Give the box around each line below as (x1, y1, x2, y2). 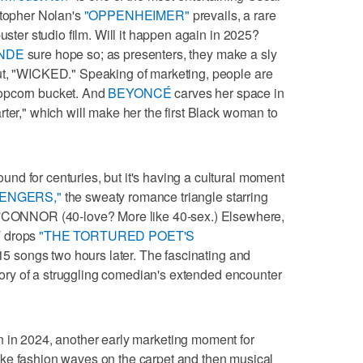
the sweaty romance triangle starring (61, 186, 268, 206)
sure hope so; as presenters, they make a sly (23, 44, 277, 63)
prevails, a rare (189, 5, 276, 24)
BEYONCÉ (108, 83, 172, 102)
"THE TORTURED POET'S (39, 225, 195, 245)
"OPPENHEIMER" (83, 5, 190, 24)
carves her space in (171, 83, 284, 102)
